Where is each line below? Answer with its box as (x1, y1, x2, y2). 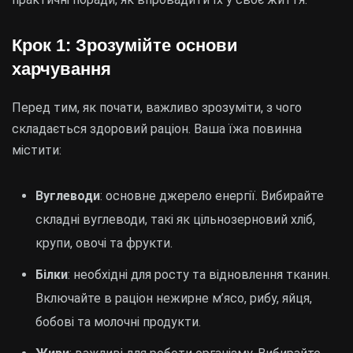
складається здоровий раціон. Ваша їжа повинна (12, 121, 302, 136)
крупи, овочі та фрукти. (35, 236, 173, 251)
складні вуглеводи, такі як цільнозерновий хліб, (35, 212, 315, 227)
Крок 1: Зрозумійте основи (12, 35, 238, 55)
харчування (12, 59, 111, 79)
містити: (12, 143, 61, 158)
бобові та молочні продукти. (35, 314, 201, 329)
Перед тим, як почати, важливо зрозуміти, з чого (12, 100, 302, 115)
